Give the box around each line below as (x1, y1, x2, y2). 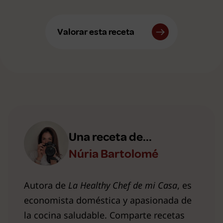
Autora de (24, 179, 68, 191)
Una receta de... (69, 129, 152, 144)
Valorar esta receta (57, 26, 134, 37)
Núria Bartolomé (69, 146, 158, 161)
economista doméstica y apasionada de (24, 194, 192, 206)
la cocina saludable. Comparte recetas (24, 209, 185, 221)
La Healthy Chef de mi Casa (68, 179, 177, 191)
